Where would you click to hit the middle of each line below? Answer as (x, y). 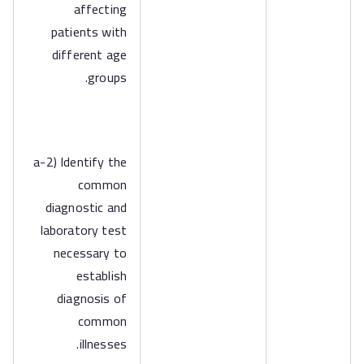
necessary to (90, 253)
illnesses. (103, 344)
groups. (107, 77)
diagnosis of (92, 298)
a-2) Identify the (80, 162)
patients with (89, 32)
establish (101, 275)
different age (89, 54)
